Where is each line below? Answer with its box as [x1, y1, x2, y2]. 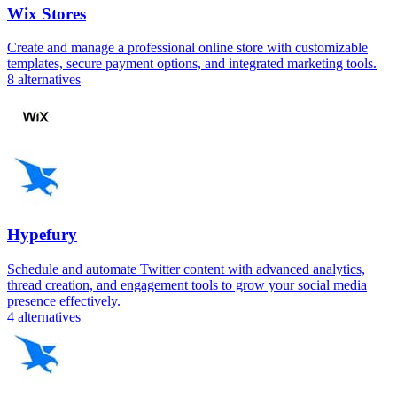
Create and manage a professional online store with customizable [7, 40, 368, 56]
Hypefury [7, 224, 77, 244]
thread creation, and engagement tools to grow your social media [7, 276, 367, 292]
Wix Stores [7, 4, 86, 23]
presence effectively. [7, 292, 121, 308]
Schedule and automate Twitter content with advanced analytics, [7, 261, 365, 276]
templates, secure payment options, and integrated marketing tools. [7, 56, 377, 72]
